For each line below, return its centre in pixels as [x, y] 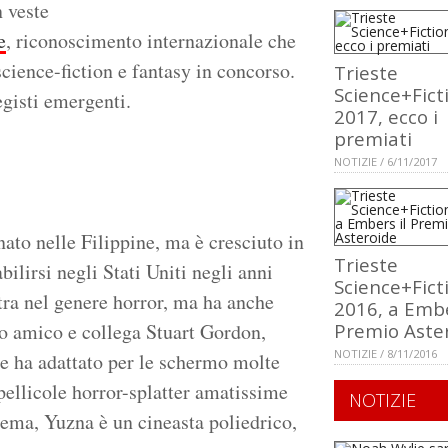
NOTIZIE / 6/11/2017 [385, 162]
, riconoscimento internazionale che [151, 41]
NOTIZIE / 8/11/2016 [385, 354]
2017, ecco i [386, 117]
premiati [373, 139]
